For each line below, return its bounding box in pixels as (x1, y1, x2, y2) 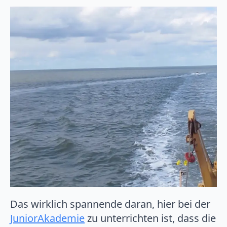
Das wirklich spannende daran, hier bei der (10, 197, 210, 211)
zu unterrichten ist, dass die (85, 211, 216, 225)
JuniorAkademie (10, 211, 85, 225)
